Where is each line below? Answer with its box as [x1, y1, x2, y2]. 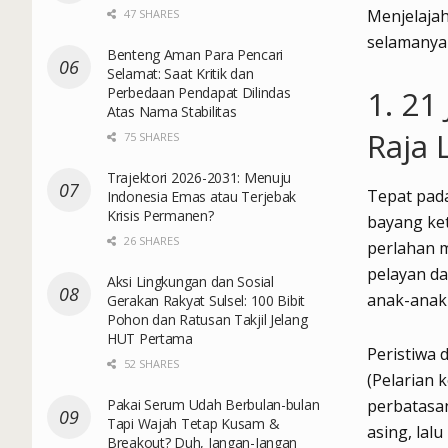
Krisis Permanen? [107, 205, 214, 225]
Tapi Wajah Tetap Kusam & [107, 413, 280, 433]
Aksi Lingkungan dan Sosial [107, 271, 274, 291]
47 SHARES [121, 5, 179, 21]
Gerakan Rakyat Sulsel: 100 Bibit [107, 290, 306, 310]
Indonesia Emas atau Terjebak [107, 186, 297, 206]
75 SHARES [121, 128, 179, 144]
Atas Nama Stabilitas [107, 101, 237, 121]
